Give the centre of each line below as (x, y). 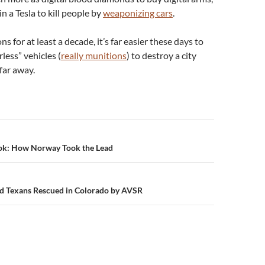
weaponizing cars (138, 13)
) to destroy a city (161, 56)
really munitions (94, 56)
